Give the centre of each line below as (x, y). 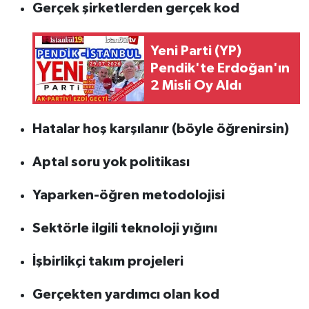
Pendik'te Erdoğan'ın (220, 68)
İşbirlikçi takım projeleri (108, 261)
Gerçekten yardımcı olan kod (126, 294)
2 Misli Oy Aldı (196, 85)
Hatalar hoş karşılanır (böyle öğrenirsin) (160, 129)
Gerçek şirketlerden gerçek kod (136, 9)
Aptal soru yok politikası (111, 162)
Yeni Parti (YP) (196, 51)
